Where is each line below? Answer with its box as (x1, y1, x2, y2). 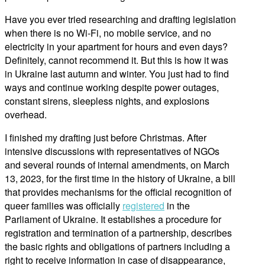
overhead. (5, 108, 47, 122)
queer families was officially (5, 199, 122, 213)
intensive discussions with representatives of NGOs (5, 144, 219, 159)
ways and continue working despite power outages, (5, 80, 219, 95)
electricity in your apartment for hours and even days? (5, 40, 228, 54)
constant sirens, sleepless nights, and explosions (5, 94, 209, 108)
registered (122, 199, 164, 213)
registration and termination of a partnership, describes (5, 226, 232, 240)
